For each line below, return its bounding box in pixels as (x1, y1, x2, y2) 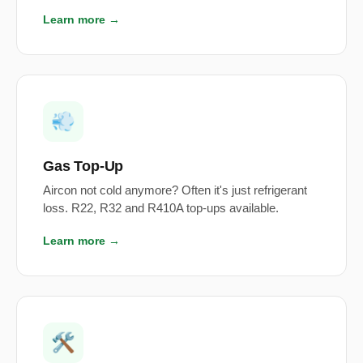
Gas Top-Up (43, 157, 124, 175)
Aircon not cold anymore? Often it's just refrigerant (43, 184, 307, 198)
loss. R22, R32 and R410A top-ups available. (43, 202, 279, 216)
